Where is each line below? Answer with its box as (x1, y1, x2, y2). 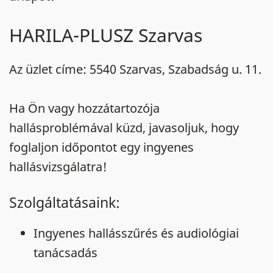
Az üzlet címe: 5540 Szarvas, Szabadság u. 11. (9, 61, 261, 77)
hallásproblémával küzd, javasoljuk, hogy (9, 119, 239, 136)
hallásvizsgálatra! (9, 158, 107, 175)
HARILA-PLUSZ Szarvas (9, 23, 202, 48)
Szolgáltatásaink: (9, 193, 120, 212)
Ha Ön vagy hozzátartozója (9, 100, 160, 116)
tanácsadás (34, 244, 97, 261)
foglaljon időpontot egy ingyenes (9, 139, 194, 155)
